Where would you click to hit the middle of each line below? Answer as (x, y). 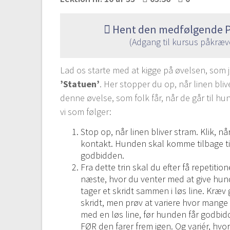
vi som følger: (86, 111)
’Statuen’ (80, 84)
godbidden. (103, 155)
